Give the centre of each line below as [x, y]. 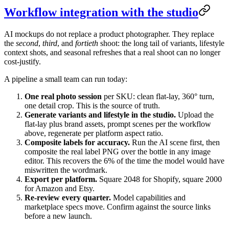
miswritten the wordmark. [66, 170]
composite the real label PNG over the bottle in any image [118, 151]
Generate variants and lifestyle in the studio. [100, 114]
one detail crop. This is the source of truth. [92, 105]
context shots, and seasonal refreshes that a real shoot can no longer [112, 52]
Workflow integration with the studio [101, 12]
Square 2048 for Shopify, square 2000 [159, 179]
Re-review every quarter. [68, 197]
